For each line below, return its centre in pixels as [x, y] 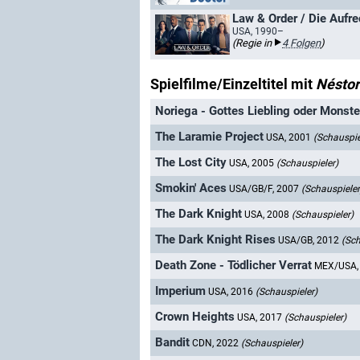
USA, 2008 [268, 215]
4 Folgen [301, 43]
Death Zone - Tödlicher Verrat [233, 266]
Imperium [180, 291]
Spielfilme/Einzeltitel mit [233, 84]
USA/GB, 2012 [310, 241]
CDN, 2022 [217, 344]
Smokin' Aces [191, 188]
